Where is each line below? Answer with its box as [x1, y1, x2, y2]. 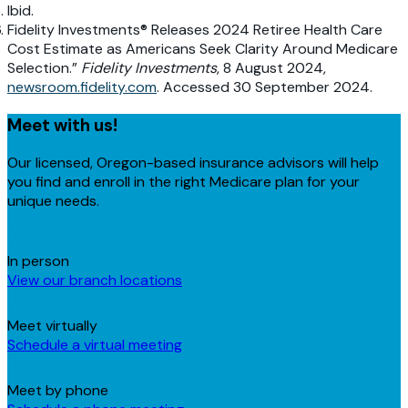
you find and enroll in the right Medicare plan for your [7, 172, 360, 192]
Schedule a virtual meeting [7, 335, 182, 355]
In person [7, 251, 69, 271]
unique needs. [7, 191, 99, 211]
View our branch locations [7, 270, 182, 291]
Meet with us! [7, 113, 117, 137]
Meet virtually [7, 316, 97, 336]
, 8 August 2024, [217, 57, 326, 77]
